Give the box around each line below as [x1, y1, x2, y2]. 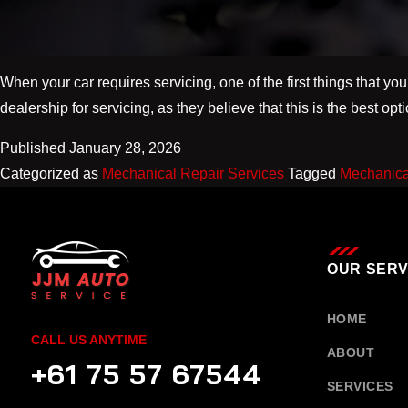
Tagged [288, 166, 340, 181]
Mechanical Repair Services [102, 166, 284, 181]
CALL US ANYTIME [31, 332, 147, 347]
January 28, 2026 [69, 140, 181, 156]
